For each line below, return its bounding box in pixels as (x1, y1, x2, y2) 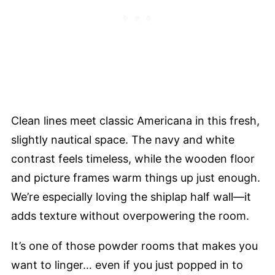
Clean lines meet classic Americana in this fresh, (11, 114, 260, 127)
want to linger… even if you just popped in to (11, 258, 243, 271)
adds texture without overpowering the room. (11, 209, 249, 222)
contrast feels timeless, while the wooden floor (11, 152, 255, 165)
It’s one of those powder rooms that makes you (11, 239, 258, 252)
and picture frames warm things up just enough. (11, 171, 260, 184)
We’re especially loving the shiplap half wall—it (11, 190, 251, 203)
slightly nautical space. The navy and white (11, 133, 234, 146)
